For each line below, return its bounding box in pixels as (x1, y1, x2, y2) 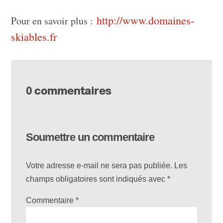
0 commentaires (26, 85, 112, 98)
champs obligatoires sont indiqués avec (26, 175, 168, 184)
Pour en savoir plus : (11, 14, 97, 28)
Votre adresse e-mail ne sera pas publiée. (26, 161, 173, 170)
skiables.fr (11, 29, 57, 44)
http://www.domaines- (97, 13, 195, 28)
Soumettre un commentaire (26, 131, 155, 144)
